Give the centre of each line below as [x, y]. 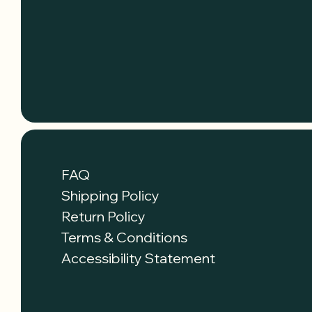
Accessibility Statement [138, 258]
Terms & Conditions [124, 237]
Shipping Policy [110, 195]
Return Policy [103, 216]
